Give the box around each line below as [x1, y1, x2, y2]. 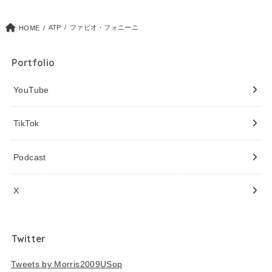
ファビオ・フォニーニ [70, 23, 138, 31]
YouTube [13, 85, 49, 95]
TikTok [13, 118, 39, 129]
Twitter [12, 233, 46, 245]
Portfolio [12, 56, 55, 69]
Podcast [13, 152, 46, 162]
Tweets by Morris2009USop [10, 259, 123, 269]
